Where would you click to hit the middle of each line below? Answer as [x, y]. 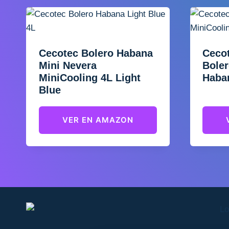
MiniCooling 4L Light [89, 78]
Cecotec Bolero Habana [96, 53]
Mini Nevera [67, 65]
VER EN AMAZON [98, 120]
